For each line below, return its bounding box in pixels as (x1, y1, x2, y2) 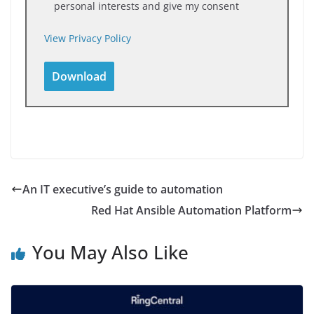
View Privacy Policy (44, 32, 131, 46)
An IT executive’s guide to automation (22, 182, 223, 198)
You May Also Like (32, 240, 189, 266)
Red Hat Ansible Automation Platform (91, 203, 292, 219)
